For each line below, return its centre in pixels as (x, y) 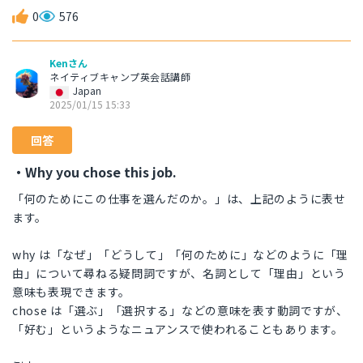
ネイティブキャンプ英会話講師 (120, 77)
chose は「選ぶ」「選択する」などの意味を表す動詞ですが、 (180, 311)
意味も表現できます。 (71, 292)
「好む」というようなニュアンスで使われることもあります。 (178, 329)
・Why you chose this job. (94, 172)
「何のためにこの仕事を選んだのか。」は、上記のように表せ (179, 199)
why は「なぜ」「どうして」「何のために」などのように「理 (180, 255)
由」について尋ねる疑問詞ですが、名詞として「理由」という (179, 273)
